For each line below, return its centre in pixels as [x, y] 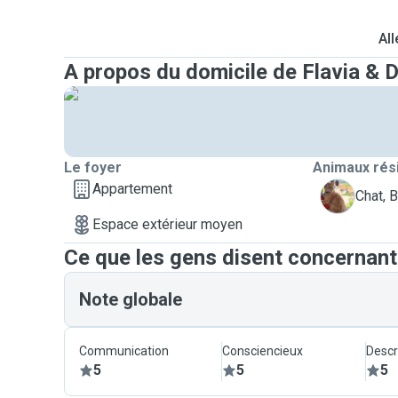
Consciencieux [263, 351]
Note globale [131, 299]
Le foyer [93, 167]
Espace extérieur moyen [167, 224]
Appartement [132, 189]
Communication [124, 351]
